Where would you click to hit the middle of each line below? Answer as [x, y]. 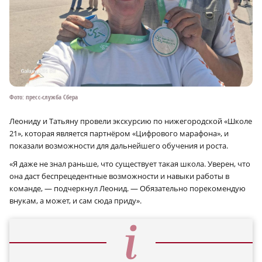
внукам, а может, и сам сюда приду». [75, 201]
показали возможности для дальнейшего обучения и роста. [119, 146]
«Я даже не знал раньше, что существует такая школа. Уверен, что [130, 164]
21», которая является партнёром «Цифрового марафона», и [119, 134]
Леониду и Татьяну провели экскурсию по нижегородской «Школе [131, 121]
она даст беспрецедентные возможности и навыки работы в [119, 176]
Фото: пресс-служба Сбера [44, 97]
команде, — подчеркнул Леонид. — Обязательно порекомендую [127, 189]
